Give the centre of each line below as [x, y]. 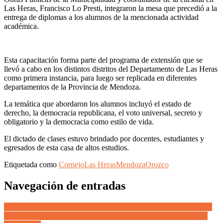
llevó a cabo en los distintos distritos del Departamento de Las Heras [111, 69]
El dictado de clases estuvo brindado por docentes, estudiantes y [104, 138]
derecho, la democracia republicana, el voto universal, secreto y [103, 112]
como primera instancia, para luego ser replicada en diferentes [100, 78]
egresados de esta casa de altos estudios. [66, 147]
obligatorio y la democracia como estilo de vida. [79, 121]
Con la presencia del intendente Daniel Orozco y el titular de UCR [108, 207]
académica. [21, 26]
